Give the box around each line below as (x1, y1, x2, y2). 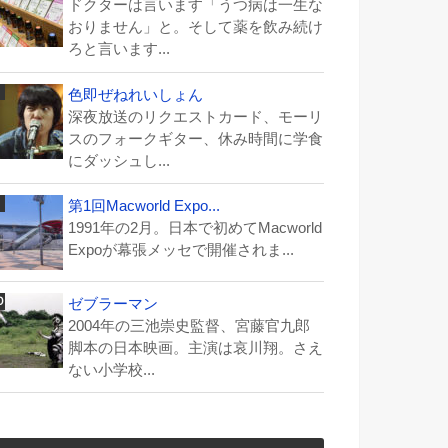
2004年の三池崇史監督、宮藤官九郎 (68, 318, 310, 335)
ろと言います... (68, 41, 170, 58)
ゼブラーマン (68, 296, 158, 313)
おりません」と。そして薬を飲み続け (68, 19, 323, 36)
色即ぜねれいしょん (68, 86, 203, 103)
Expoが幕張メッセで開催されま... (68, 241, 294, 258)
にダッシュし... (68, 152, 170, 169)
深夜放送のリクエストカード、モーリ (68, 108, 323, 125)
